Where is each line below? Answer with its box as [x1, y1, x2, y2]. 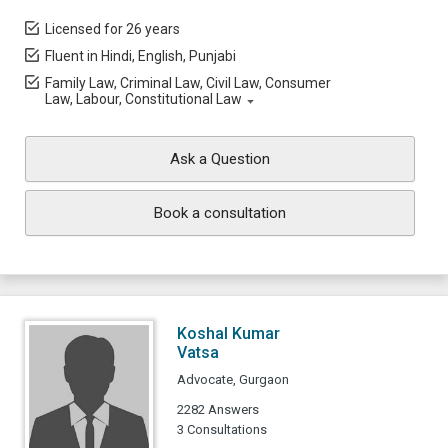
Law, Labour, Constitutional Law [45, 91, 242, 107]
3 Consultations [177, 422, 267, 437]
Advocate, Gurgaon [177, 372, 289, 387]
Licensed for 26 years [45, 21, 180, 37]
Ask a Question [170, 150, 270, 168]
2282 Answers [177, 402, 259, 417]
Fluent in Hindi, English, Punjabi [45, 48, 236, 64]
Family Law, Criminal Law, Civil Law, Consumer [45, 75, 331, 91]
